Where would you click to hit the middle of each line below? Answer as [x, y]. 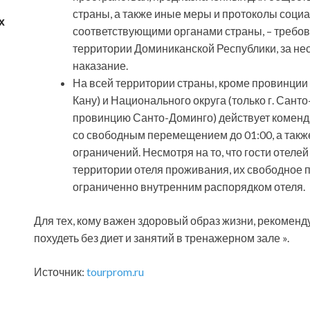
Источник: [60, 272]
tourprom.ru [115, 272]
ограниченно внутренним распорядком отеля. [189, 187]
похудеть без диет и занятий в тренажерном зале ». [162, 238]
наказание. [100, 66]
